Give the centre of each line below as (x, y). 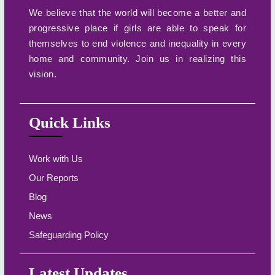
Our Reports (53, 177)
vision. (43, 74)
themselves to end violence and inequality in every (137, 43)
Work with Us (56, 158)
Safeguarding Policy (68, 234)
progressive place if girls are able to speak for (137, 28)
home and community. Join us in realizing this (137, 58)
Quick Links (69, 122)
